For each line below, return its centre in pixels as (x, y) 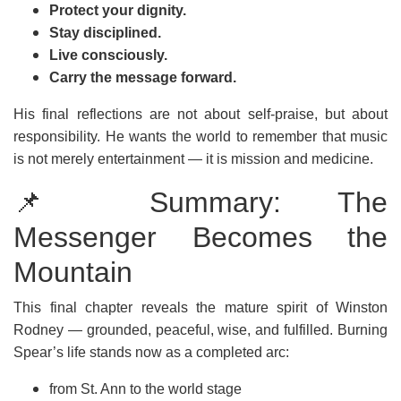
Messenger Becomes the (200, 237)
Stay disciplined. (105, 33)
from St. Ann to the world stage (145, 389)
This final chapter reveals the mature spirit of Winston (200, 307)
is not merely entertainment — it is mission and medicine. (193, 159)
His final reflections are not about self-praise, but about (200, 114)
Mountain (73, 272)
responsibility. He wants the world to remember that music (200, 137)
